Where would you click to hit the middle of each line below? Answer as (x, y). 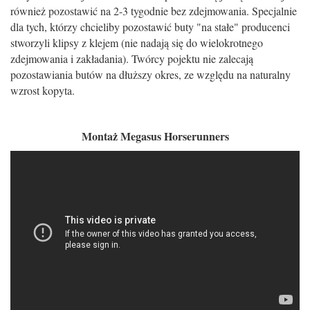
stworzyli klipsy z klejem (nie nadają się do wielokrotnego (137, 43)
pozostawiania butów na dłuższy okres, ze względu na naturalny (151, 75)
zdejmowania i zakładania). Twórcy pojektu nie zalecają (132, 59)
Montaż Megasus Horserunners (155, 136)
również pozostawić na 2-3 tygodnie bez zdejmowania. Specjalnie (154, 11)
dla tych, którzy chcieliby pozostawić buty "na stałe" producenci (150, 27)
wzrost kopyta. (44, 91)
